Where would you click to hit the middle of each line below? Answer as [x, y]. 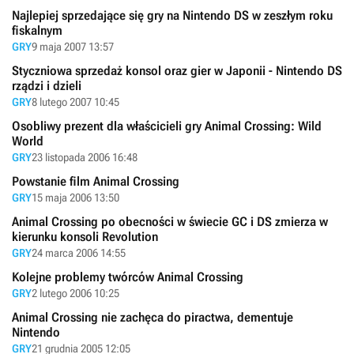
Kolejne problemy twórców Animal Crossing [128, 277]
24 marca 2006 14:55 [79, 252]
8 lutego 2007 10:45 [75, 102]
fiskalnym [37, 30]
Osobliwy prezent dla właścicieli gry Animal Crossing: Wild [167, 126]
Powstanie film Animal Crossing [96, 181]
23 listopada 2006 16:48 [85, 157]
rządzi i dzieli [47, 85]
